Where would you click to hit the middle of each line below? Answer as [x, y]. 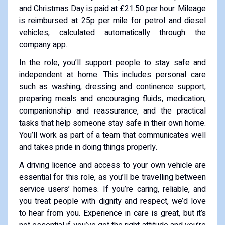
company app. [43, 44]
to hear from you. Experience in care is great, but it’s [113, 213]
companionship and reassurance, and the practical [113, 111]
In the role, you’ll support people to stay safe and [113, 63]
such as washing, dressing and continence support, [113, 87]
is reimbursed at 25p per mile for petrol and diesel [113, 20]
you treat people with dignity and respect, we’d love [113, 201]
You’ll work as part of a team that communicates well [113, 135]
